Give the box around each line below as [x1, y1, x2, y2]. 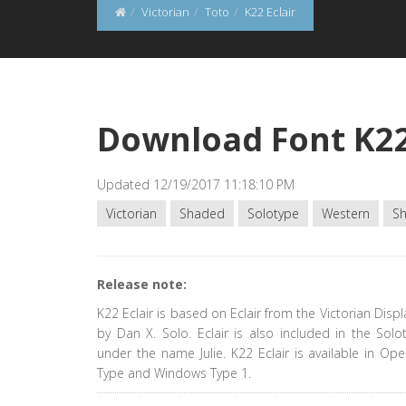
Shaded [179, 205, 225, 222]
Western [322, 205, 370, 222]
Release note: [97, 275, 187, 293]
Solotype [247, 205, 299, 222]
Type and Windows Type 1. [97, 364, 251, 382]
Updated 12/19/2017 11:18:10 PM [97, 176, 295, 193]
